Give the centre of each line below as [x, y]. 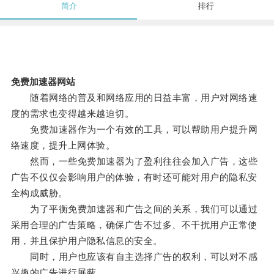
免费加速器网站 [43, 82]
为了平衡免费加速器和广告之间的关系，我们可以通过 [134, 209]
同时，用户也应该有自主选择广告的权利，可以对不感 [134, 257]
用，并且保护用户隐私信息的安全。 [87, 241]
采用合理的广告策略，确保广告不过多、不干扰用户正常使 [134, 225]
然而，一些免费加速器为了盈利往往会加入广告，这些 [134, 161]
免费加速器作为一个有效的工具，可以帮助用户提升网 [134, 130]
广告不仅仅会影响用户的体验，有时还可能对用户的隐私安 [134, 177]
